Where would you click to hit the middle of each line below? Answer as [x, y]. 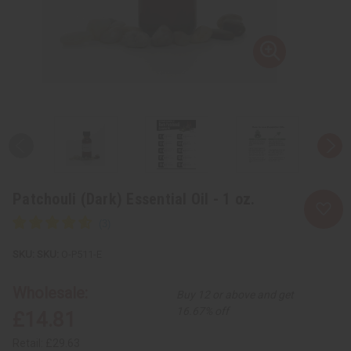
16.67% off [203, 311]
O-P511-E [80, 254]
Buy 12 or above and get [235, 294]
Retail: [29, 343]
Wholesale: [50, 293]
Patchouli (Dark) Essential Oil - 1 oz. [134, 199]
